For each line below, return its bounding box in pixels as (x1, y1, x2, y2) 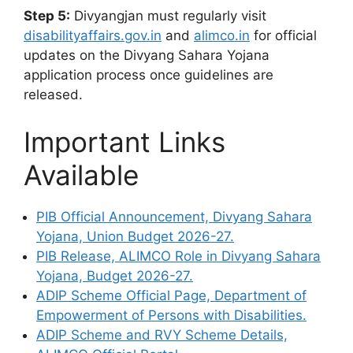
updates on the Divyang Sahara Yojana (24, 47, 269, 63)
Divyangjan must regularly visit (70, 8, 266, 24)
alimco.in (194, 28, 250, 43)
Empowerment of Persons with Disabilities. (36, 307, 307, 323)
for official (250, 28, 317, 43)
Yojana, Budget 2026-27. (36, 267, 193, 284)
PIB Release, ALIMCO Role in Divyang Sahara (36, 247, 321, 264)
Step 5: (24, 8, 70, 24)
